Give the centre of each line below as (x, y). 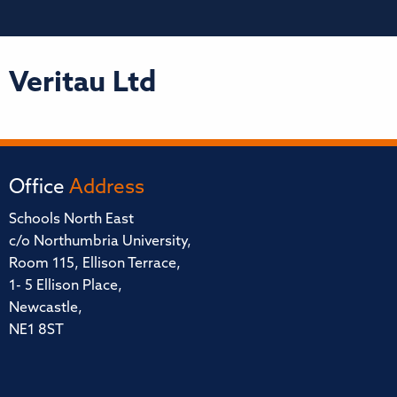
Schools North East (71, 219)
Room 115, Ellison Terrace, (95, 264)
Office (39, 188)
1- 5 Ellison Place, (66, 286)
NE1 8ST (36, 330)
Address (107, 188)
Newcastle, (46, 308)
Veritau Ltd (82, 84)
